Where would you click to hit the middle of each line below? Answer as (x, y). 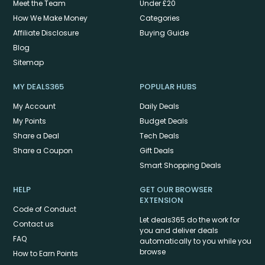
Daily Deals (159, 106)
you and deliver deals (179, 231)
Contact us (33, 224)
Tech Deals (159, 136)
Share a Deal (36, 136)
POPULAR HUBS (168, 87)
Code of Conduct (45, 209)
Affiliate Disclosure (46, 33)
